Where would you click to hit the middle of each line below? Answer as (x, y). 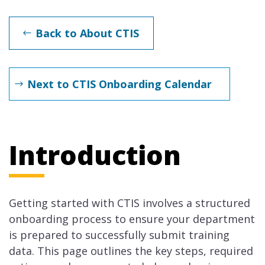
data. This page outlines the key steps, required (131, 251)
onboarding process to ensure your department (132, 219)
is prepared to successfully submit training (119, 235)
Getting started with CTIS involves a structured (130, 203)
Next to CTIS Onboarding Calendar (119, 84)
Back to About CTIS (87, 33)
